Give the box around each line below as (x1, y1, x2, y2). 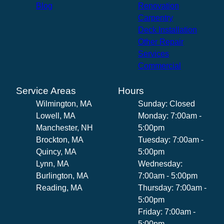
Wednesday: (138, 159, 182, 168)
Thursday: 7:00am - (138, 183, 206, 192)
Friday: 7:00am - (138, 207, 195, 216)
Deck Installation (138, 25, 197, 34)
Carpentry (138, 13, 173, 22)
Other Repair (138, 37, 183, 46)
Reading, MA (36, 183, 82, 192)
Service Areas (16, 85, 76, 96)
